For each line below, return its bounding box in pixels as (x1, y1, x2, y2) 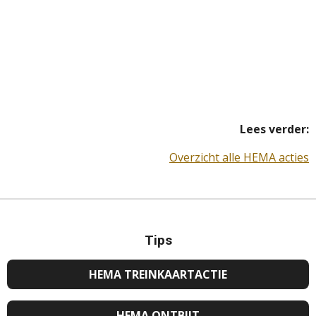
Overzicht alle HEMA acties (169, 150, 309, 166)
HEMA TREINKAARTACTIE (89, 266, 227, 282)
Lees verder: (240, 121, 309, 138)
